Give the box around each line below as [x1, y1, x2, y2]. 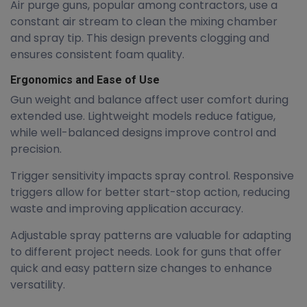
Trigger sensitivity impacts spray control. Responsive [10, 168, 294, 184]
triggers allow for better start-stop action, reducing [10, 184, 290, 200]
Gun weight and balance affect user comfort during [10, 92, 288, 108]
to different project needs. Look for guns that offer [10, 244, 282, 260]
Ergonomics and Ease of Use [10, 73, 160, 86]
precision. [10, 141, 62, 157]
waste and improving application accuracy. [10, 201, 243, 217]
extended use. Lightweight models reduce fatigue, [10, 108, 275, 124]
